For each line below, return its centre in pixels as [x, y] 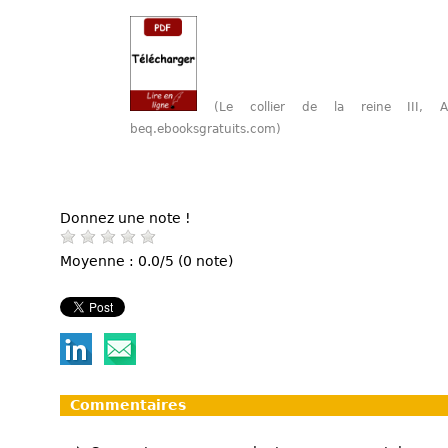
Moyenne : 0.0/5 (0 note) [146, 260]
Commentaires [128, 404]
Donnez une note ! [125, 217]
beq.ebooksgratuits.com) [205, 128]
